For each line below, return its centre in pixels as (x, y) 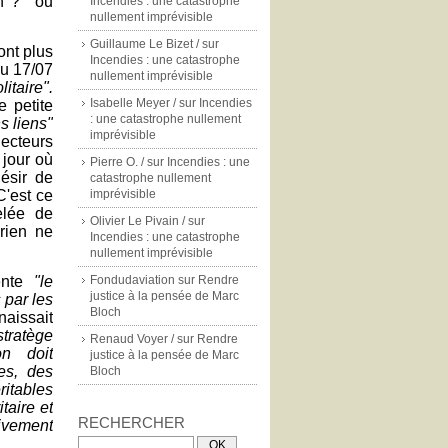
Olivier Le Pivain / (137, 221)
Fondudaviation (132, 280)
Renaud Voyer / (132, 339)
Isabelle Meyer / (133, 103)
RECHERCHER (131, 422)
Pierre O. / (117, 162)
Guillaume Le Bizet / (144, 44)
